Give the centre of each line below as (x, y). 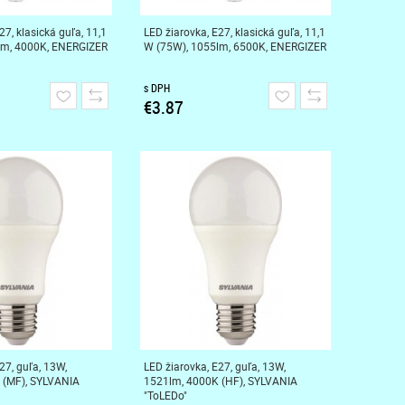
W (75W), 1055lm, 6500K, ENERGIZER (235, 46)
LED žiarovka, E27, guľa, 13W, (214, 366)
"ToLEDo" (165, 395)
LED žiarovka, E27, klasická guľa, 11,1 (234, 32)
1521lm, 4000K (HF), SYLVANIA (220, 381)
